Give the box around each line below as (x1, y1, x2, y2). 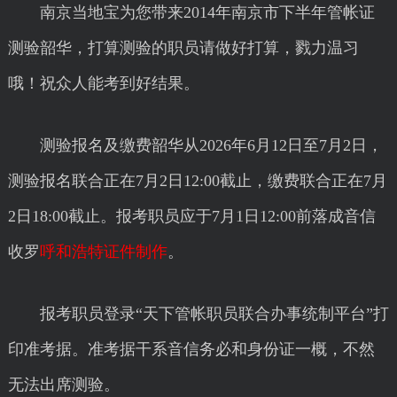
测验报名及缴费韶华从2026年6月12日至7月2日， (7, 136, 383, 154)
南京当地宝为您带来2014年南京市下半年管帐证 (7, 4, 375, 21)
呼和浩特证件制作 (39, 243, 167, 261)
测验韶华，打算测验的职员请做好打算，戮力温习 (7, 39, 359, 57)
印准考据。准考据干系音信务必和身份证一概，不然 (7, 340, 375, 358)
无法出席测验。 (7, 376, 120, 393)
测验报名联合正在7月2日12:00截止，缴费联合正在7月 (7, 172, 387, 190)
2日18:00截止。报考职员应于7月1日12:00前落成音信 (7, 207, 376, 225)
